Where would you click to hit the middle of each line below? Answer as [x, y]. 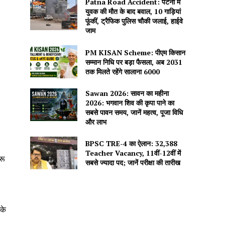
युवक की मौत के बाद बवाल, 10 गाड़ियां [133, 12]
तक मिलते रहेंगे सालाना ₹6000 [122, 71]
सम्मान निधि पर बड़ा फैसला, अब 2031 [134, 62]
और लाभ [96, 122]
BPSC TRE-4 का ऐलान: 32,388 [131, 144]
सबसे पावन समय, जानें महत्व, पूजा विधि [134, 112]
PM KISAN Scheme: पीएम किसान [135, 52]
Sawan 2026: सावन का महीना [127, 93]
